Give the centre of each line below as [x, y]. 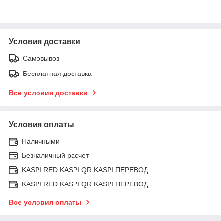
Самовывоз [41, 58]
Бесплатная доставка [57, 73]
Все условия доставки [48, 92]
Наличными [41, 141]
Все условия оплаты [45, 202]
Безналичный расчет [55, 155]
